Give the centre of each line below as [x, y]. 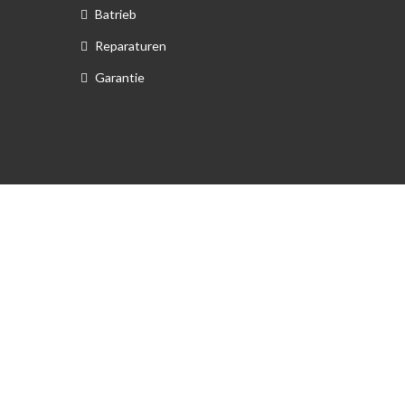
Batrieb [116, 14]
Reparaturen [131, 46]
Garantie [120, 78]
